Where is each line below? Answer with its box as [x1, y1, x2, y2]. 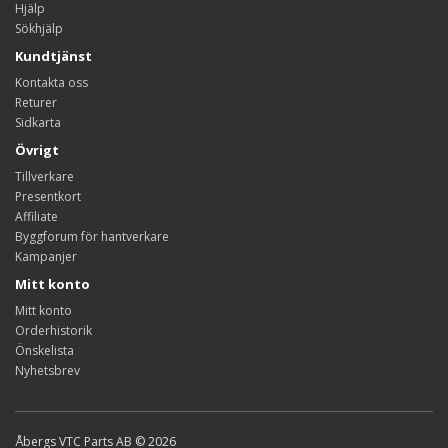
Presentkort [15, 187, 81, 205]
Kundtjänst [15, 46, 92, 65]
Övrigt [15, 140, 59, 159]
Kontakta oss [15, 73, 88, 91]
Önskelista [15, 341, 74, 359]
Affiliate [15, 207, 58, 225]
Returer [15, 93, 57, 111]
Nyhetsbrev [15, 361, 80, 379]
